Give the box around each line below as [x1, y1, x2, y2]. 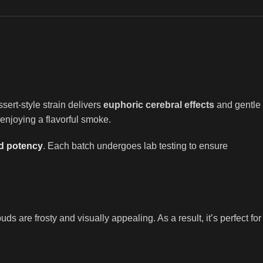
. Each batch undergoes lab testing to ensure [43, 141, 228, 151]
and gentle [214, 100, 261, 110]
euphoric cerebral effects [103, 100, 214, 110]
